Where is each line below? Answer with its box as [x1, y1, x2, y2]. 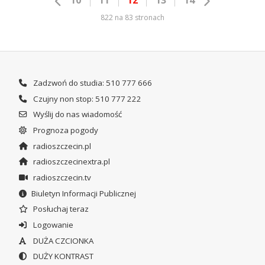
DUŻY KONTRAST [31, 251, 93, 262]
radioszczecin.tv [31, 172, 91, 183]
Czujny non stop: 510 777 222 [31, 93, 141, 104]
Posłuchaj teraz [31, 203, 89, 215]
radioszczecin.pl [31, 140, 91, 151]
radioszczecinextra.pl [31, 156, 110, 167]
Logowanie [31, 219, 73, 230]
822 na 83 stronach [101, 12, 164, 22]
